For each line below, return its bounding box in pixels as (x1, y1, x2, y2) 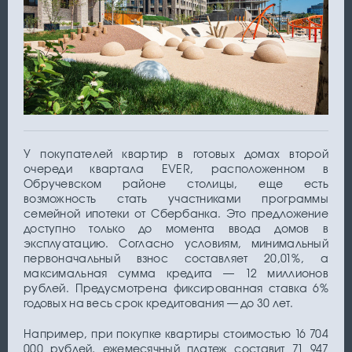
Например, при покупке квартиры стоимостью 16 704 (24, 325, 328, 342)
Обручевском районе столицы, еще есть (24, 175, 328, 192)
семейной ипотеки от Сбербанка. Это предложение (24, 205, 328, 222)
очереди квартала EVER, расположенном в (24, 160, 328, 177)
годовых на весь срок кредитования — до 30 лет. (24, 295, 296, 311)
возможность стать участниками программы (24, 190, 328, 207)
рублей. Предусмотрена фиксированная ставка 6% (24, 280, 328, 296)
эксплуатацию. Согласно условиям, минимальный (24, 235, 328, 251)
